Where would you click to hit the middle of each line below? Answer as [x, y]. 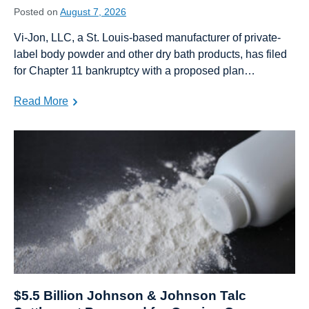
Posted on [37, 12]
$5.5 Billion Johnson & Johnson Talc [130, 296]
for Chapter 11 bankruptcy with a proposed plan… [134, 71]
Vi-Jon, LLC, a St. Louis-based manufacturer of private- [147, 38]
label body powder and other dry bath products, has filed [150, 54]
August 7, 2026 [93, 12]
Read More [41, 101]
